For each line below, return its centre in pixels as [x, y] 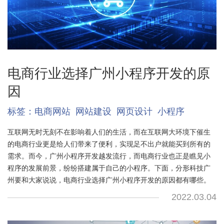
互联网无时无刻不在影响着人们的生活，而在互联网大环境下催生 [109, 132]
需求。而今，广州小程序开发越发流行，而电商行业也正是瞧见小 [109, 156]
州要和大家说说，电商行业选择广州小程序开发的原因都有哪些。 [109, 180]
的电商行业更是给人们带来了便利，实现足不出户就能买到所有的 [109, 144]
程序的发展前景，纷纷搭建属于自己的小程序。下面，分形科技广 [109, 168]
